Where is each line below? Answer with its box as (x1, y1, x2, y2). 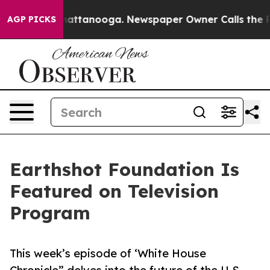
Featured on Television (10, 180, 219, 202)
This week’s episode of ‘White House (10, 246, 206, 260)
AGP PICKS (7, 14, 56, 25)
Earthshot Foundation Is (10, 158, 239, 181)
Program (10, 201, 90, 224)
